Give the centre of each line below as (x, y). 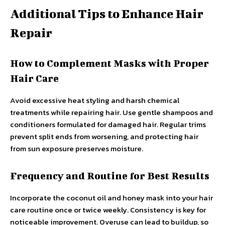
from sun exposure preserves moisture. (77, 149)
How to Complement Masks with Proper (109, 63)
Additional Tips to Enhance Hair (107, 14)
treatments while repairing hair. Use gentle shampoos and (111, 113)
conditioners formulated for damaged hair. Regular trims (108, 125)
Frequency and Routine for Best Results (110, 176)
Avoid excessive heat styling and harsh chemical (95, 100)
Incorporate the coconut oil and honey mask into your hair (111, 198)
